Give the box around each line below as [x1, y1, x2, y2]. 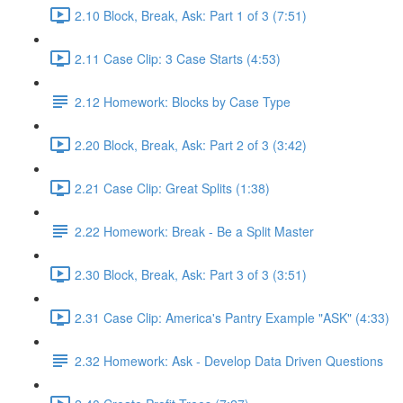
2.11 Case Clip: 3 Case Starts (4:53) [75, 49, 281, 67]
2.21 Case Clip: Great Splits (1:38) [75, 178, 270, 197]
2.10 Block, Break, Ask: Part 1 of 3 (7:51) [75, 5, 307, 24]
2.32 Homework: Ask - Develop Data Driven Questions [75, 351, 383, 370]
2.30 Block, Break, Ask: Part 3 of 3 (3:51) [75, 264, 307, 283]
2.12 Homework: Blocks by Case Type [75, 92, 291, 111]
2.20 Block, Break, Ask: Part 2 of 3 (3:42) [75, 135, 307, 154]
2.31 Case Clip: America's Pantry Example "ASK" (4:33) [75, 308, 390, 327]
